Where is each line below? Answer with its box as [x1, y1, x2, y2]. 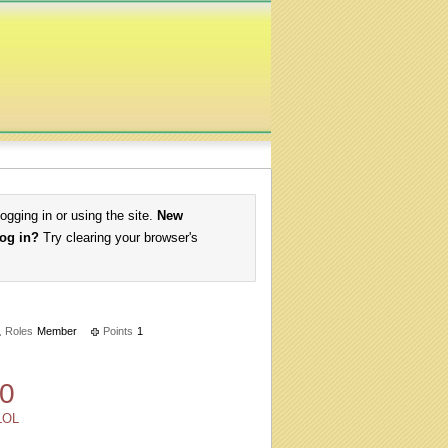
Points [103, 325, 133, 337]
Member [37, 325, 77, 337]
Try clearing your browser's [39, 230, 198, 245]
